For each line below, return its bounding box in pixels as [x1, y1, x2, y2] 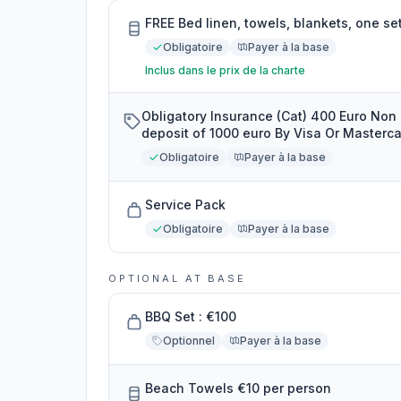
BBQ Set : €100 [145, 309, 236, 324]
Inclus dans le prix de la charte [145, 64, 305, 77]
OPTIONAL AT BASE [108, 272, 246, 285]
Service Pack [145, 197, 226, 212]
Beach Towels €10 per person [145, 380, 331, 396]
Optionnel [163, 334, 215, 347]
